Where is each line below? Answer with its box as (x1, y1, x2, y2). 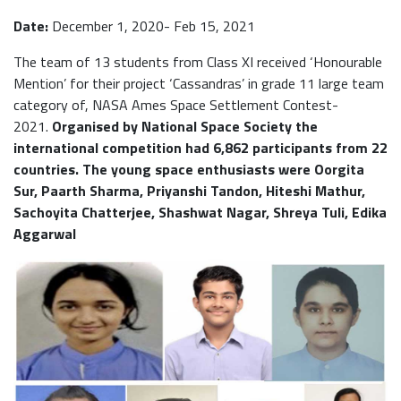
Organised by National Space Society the (52, 115, 318, 138)
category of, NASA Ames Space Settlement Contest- (13, 94, 338, 116)
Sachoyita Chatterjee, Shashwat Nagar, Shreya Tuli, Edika (13, 201, 387, 224)
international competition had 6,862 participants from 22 (13, 137, 388, 159)
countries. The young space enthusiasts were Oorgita (13, 158, 364, 181)
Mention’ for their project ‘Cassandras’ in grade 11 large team (13, 73, 384, 95)
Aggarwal (13, 223, 76, 245)
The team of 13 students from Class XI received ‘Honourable (13, 51, 382, 73)
